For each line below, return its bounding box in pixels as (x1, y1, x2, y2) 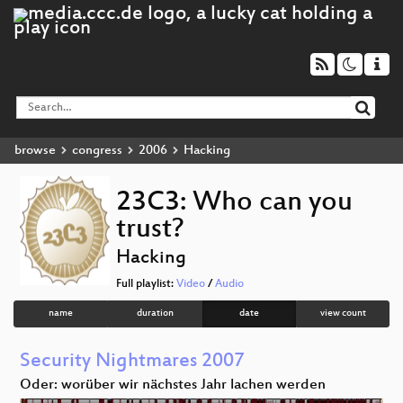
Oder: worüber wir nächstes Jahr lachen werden (20, 376, 326, 394)
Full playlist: (116, 278, 176, 291)
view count (319, 308, 366, 320)
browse (14, 142, 56, 158)
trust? (116, 214, 184, 246)
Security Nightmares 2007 (20, 350, 245, 373)
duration (137, 308, 174, 320)
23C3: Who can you (116, 187, 353, 219)
